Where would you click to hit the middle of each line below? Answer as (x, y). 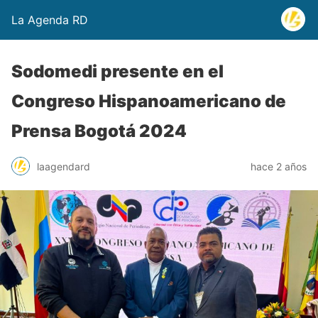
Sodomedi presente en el (117, 71)
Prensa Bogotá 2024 (99, 131)
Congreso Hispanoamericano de (149, 101)
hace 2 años (279, 166)
